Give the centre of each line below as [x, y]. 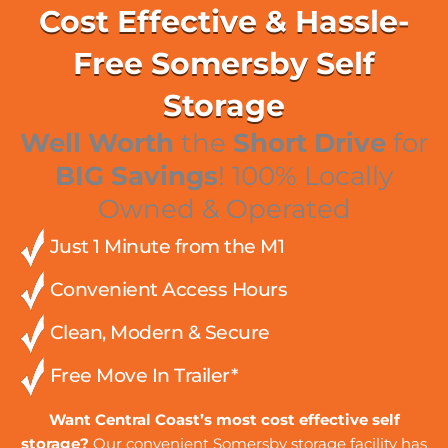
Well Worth [97, 143]
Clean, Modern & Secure [157, 332]
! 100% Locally [305, 176]
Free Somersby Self [224, 64]
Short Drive [313, 143]
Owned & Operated [224, 209]
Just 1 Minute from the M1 [164, 246]
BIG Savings [136, 176]
